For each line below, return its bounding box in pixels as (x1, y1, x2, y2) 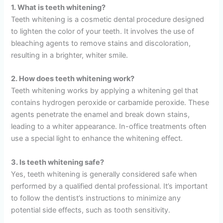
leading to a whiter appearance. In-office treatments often (11, 122, 207, 131)
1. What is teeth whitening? (11, 3, 106, 12)
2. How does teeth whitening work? (11, 74, 135, 84)
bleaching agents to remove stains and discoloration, (11, 39, 191, 48)
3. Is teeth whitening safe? (11, 157, 105, 167)
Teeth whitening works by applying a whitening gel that (11, 86, 199, 96)
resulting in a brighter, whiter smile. (11, 51, 128, 60)
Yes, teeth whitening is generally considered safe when (11, 169, 198, 179)
